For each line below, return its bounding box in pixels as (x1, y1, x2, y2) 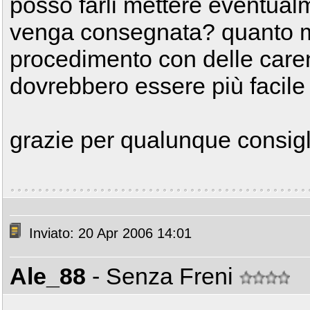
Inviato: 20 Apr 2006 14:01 (25, 226, 192, 241)
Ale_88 (10, 263, 86, 289)
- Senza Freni (92, 263, 239, 289)
